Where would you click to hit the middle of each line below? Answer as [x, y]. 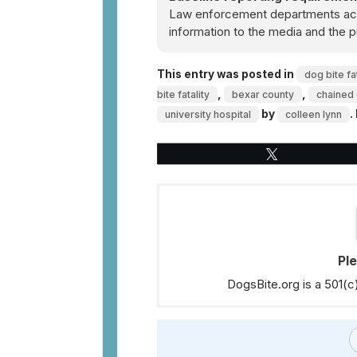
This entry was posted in [227, 74]
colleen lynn [314, 114]
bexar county [263, 94]
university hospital [208, 114]
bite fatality [183, 94]
